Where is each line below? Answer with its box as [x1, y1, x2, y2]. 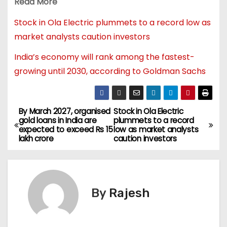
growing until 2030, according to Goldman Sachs [14, 65, 206, 78]
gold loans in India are [18, 115, 97, 126]
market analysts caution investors [14, 30, 150, 43]
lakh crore [18, 133, 54, 144]
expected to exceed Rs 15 [18, 124, 113, 135]
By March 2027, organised [18, 105, 111, 117]
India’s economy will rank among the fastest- [14, 51, 195, 63]
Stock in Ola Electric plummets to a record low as [14, 16, 211, 28]
